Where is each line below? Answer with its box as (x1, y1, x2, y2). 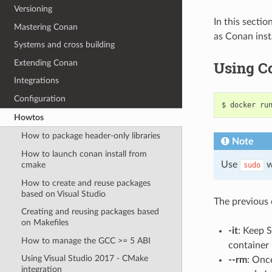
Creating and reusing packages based (21, 207, 159, 217)
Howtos (14, 112, 44, 122)
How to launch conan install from (21, 149, 147, 158)
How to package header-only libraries (21, 131, 160, 141)
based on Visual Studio (21, 189, 106, 199)
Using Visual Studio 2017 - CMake (21, 254, 148, 263)
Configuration (14, 94, 66, 103)
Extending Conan (14, 58, 78, 67)
